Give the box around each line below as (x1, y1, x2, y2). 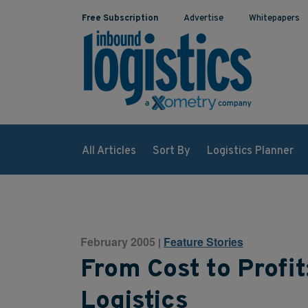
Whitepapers (249, 13, 300, 24)
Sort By (152, 144, 190, 158)
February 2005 (80, 233, 155, 250)
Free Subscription (81, 13, 159, 24)
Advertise (184, 13, 224, 24)
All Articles (81, 144, 136, 158)
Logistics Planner (206, 144, 294, 158)
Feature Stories (163, 233, 243, 250)
